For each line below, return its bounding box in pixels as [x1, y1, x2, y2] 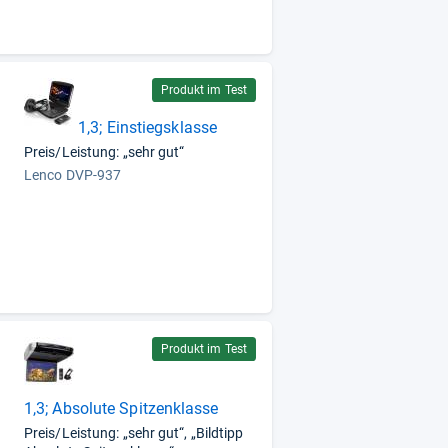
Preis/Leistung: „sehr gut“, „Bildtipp [24, 425, 244, 441]
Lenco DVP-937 [24, 167, 122, 183]
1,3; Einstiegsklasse [78, 118, 218, 137]
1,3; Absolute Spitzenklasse [24, 399, 219, 418]
